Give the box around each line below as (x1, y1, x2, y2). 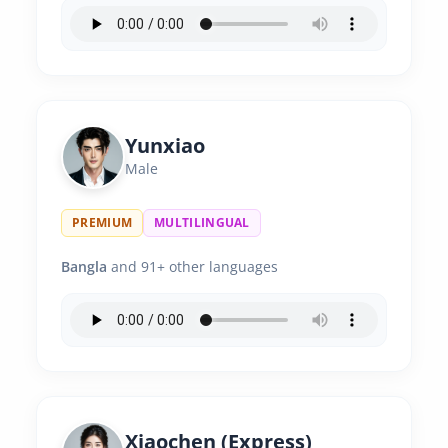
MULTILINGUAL (154, 214, 250, 231)
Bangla (61, 257, 107, 276)
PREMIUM (72, 214, 133, 231)
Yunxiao (125, 132, 205, 159)
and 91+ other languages (107, 257, 278, 276)
